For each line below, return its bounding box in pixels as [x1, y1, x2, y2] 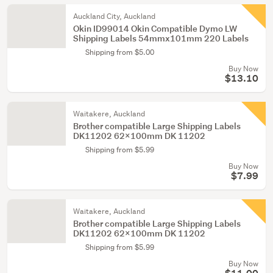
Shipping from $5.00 [85, 47, 154, 57]
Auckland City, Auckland [73, 11, 155, 21]
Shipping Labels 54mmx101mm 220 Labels [73, 32, 249, 44]
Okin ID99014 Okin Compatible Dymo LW [73, 23, 237, 34]
